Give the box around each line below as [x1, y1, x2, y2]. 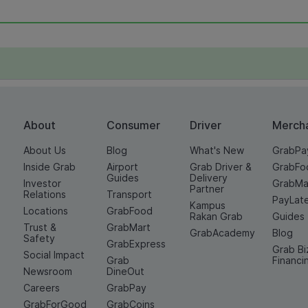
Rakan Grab [189, 210, 243, 222]
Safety [23, 232, 55, 244]
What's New [189, 144, 244, 156]
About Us [23, 144, 66, 156]
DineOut [106, 265, 144, 277]
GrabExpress [106, 238, 166, 250]
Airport [106, 161, 138, 173]
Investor [23, 177, 61, 189]
